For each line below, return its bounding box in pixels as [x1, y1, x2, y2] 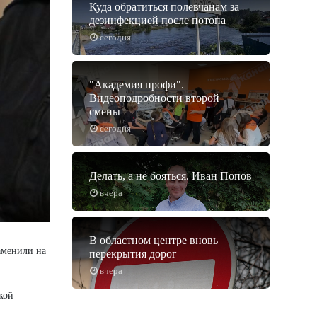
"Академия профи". [89, 79, 184, 91]
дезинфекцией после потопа [89, 14, 226, 27]
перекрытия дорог [89, 248, 177, 260]
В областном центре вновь [89, 234, 218, 247]
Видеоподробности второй [89, 92, 219, 105]
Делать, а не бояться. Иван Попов [89, 170, 252, 183]
